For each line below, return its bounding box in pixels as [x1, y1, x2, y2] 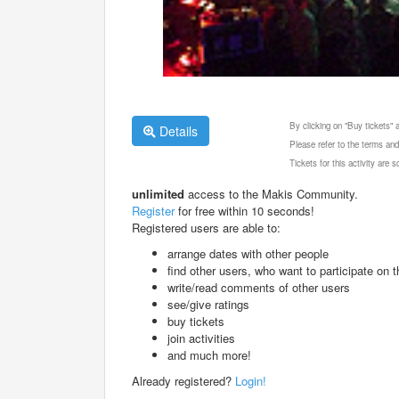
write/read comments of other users [167, 278, 350, 296]
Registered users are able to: [132, 218, 281, 236]
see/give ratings [167, 295, 249, 313]
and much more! [167, 346, 251, 363]
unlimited [132, 184, 184, 202]
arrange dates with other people [167, 244, 329, 262]
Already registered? [132, 371, 235, 389]
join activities [167, 329, 235, 346]
